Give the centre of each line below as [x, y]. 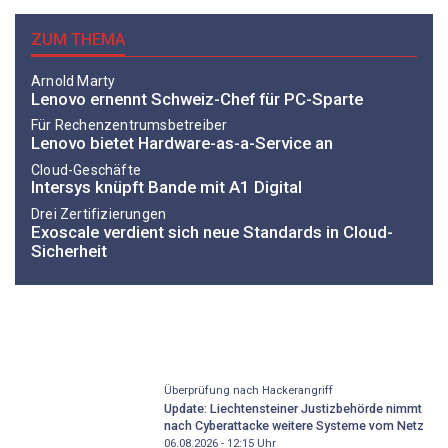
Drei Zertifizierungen [99, 213]
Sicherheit [69, 250]
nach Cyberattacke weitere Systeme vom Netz [293, 426]
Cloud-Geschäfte [86, 169]
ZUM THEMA [78, 40]
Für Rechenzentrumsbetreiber [129, 125]
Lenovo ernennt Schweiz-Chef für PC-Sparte [197, 98]
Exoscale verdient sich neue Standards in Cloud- [212, 231]
